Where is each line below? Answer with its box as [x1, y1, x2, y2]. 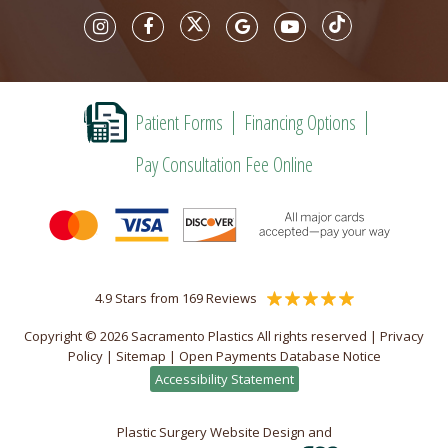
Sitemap [115, 347, 166, 365]
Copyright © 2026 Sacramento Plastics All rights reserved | [24, 327, 380, 345]
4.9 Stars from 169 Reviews [94, 289, 257, 307]
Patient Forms [134, 108, 223, 136]
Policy [67, 347, 103, 365]
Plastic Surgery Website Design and [116, 423, 332, 441]
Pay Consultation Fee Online [135, 151, 313, 178]
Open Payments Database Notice [178, 347, 381, 365]
